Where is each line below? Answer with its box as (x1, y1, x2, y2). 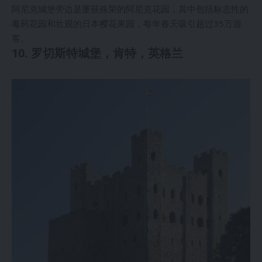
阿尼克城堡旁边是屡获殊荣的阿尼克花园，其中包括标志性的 (12, 3, 249, 15)
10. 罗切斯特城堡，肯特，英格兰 (12, 45, 183, 61)
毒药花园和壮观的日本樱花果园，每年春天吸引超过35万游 (12, 18, 242, 30)
